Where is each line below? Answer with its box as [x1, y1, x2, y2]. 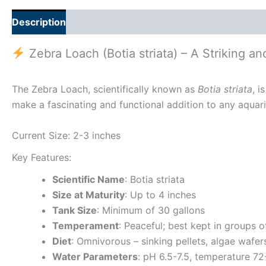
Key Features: [12, 151, 71, 163]
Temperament [52, 220, 119, 232]
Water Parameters [52, 251, 138, 263]
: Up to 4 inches [125, 189, 196, 201]
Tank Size [52, 204, 97, 217]
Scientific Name [52, 173, 125, 186]
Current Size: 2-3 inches [12, 129, 121, 141]
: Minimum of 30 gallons [97, 204, 205, 217]
